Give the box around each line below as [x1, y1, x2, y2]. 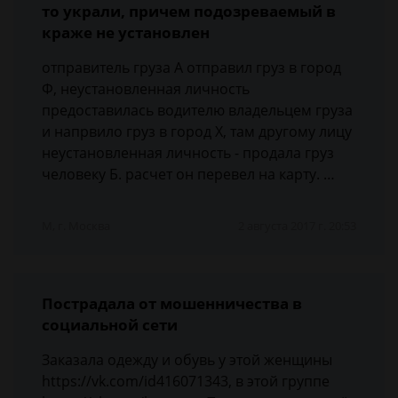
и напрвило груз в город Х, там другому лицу [42, 122, 352, 141]
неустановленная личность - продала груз [42, 143, 334, 163]
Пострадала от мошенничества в [42, 293, 302, 314]
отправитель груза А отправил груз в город [42, 58, 341, 77]
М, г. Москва [42, 218, 110, 234]
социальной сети [42, 314, 178, 335]
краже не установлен [42, 22, 210, 43]
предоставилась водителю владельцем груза [42, 100, 353, 120]
